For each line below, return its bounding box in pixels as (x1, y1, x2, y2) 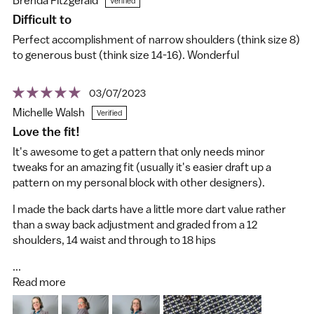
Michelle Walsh (13, 105, 85, 118)
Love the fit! (13, 124, 80, 139)
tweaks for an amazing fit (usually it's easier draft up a (13, 161, 271, 174)
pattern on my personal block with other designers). (13, 176, 265, 189)
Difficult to (13, 12, 71, 27)
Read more (13, 275, 66, 289)
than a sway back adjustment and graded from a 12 (13, 218, 257, 231)
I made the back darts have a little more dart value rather (13, 203, 286, 216)
